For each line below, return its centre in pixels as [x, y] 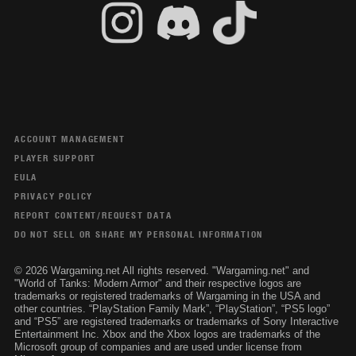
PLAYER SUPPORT [55, 158]
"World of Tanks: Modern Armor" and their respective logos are [157, 283]
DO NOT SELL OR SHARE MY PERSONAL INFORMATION [139, 234]
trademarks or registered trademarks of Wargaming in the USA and [167, 296]
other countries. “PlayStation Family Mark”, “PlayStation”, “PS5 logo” [172, 309]
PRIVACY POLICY [54, 196]
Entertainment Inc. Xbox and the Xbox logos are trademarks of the [167, 334]
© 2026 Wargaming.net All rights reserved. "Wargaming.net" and [161, 271]
